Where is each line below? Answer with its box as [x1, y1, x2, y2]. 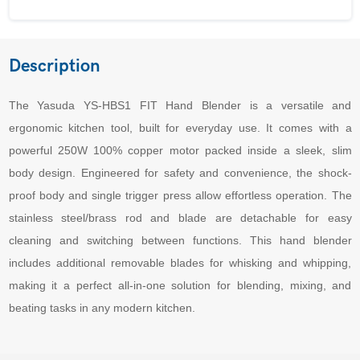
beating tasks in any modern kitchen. [8, 301, 195, 314]
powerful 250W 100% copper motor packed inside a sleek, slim [8, 144, 352, 157]
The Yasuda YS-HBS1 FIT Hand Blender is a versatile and [8, 99, 352, 112]
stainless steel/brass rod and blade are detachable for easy [8, 211, 352, 224]
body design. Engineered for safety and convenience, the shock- [8, 166, 352, 179]
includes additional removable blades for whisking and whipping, [8, 256, 352, 269]
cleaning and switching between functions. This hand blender [8, 234, 352, 247]
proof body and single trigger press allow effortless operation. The [8, 189, 352, 202]
